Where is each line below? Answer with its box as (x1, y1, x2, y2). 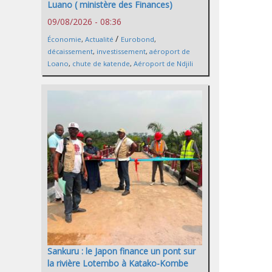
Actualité (85, 34, 114, 44)
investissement (97, 46, 146, 56)
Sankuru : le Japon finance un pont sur (47, 245, 195, 257)
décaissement (47, 46, 93, 56)
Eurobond (121, 34, 154, 44)
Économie (47, 34, 81, 44)
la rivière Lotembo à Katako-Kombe (47, 257, 188, 270)
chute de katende (72, 58, 130, 68)
